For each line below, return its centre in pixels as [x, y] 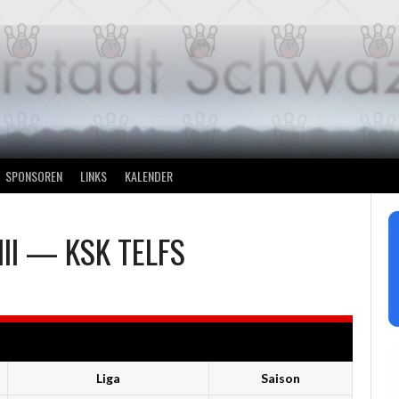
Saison [281, 378]
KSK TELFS [125, 251]
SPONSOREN [34, 175]
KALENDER [149, 175]
